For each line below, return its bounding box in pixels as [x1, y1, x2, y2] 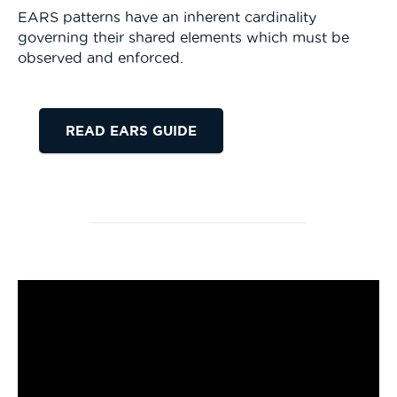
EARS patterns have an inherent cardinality [18, 8, 316, 25]
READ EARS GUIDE [66, 122, 197, 138]
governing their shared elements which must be [18, 28, 349, 45]
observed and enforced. [18, 49, 183, 66]
